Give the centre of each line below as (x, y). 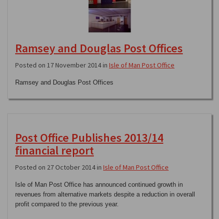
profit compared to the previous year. (67, 204)
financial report (55, 150)
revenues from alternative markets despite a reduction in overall (105, 194)
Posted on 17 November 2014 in (62, 65)
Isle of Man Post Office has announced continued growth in (99, 185)
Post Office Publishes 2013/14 (89, 138)
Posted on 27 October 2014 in (59, 167)
